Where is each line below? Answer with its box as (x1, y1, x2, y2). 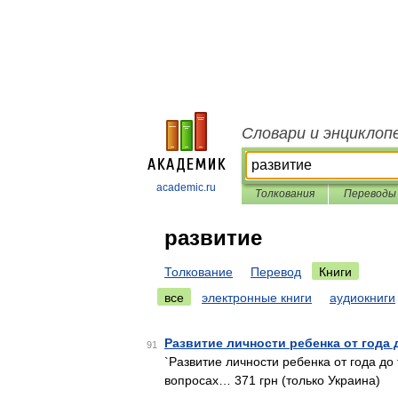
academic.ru (156, 181, 216, 194)
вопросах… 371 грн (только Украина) (164, 373, 380, 387)
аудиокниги (330, 291, 395, 305)
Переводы (343, 187, 396, 200)
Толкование (164, 265, 233, 279)
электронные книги (202, 291, 312, 305)
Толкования (255, 187, 314, 200)
